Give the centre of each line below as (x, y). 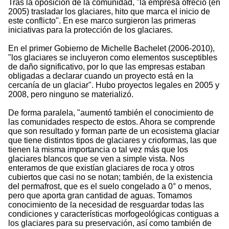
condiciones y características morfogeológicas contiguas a (113, 214)
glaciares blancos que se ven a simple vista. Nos (96, 159)
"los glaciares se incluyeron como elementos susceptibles (113, 58)
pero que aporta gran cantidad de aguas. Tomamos (100, 196)
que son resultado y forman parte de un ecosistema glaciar (114, 131)
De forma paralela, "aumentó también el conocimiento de (111, 113)
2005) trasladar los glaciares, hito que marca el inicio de (109, 12)
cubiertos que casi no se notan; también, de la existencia (110, 177)
